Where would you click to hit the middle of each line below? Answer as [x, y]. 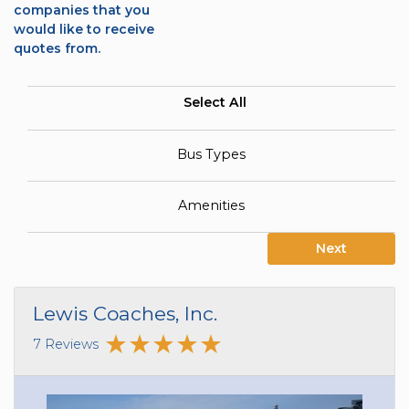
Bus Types [211, 154]
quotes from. [57, 48]
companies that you [82, 10]
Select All [215, 103]
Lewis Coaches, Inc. [125, 314]
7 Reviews [66, 345]
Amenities [211, 205]
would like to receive [84, 29]
